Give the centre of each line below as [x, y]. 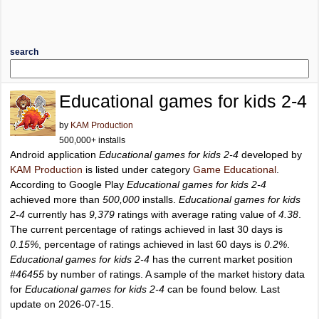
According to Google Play [68, 184]
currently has [57, 214]
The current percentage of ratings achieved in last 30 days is [146, 229]
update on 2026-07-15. [62, 304]
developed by [270, 155]
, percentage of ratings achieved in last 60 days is [151, 244]
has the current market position [221, 259]
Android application [54, 155]
